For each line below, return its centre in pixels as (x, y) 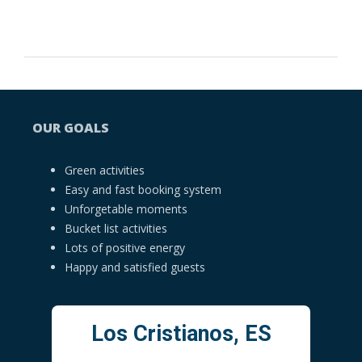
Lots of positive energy (125, 247)
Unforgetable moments (126, 208)
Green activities (105, 170)
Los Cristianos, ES (181, 333)
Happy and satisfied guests (137, 267)
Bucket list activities (116, 228)
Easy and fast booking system (145, 189)
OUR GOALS (71, 127)
